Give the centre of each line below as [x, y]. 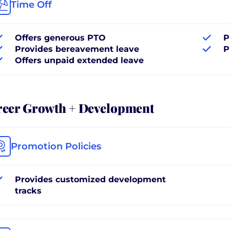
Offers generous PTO [60, 37]
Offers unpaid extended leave [79, 60]
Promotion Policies [56, 146]
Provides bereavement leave [77, 49]
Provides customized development [90, 179]
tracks [28, 190]
